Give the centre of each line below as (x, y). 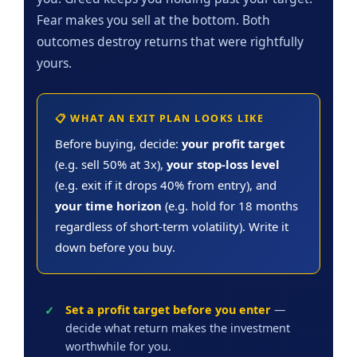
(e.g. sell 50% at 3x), (111, 164)
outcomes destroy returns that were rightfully (170, 41)
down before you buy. (115, 247)
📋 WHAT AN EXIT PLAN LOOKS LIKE (159, 118)
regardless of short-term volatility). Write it (172, 226)
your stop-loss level (223, 164)
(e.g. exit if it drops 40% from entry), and (166, 184)
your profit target (233, 143)
